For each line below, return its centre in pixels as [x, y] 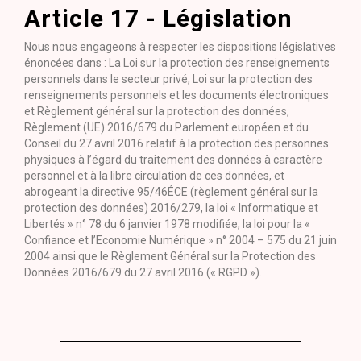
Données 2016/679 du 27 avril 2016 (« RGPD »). [143, 272]
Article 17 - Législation [158, 18]
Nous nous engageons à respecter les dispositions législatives [180, 47]
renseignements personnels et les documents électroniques [176, 95]
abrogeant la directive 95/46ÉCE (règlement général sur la [171, 192]
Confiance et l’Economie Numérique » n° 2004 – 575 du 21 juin [180, 240]
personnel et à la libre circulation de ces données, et [154, 176]
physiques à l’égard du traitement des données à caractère [173, 160]
